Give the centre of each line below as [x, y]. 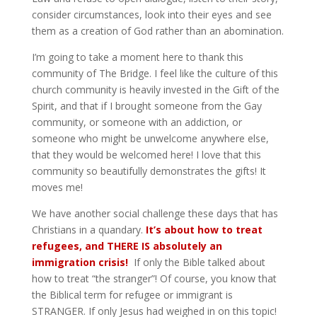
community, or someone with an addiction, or [137, 122]
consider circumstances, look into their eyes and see [151, 15]
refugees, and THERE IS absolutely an [127, 246]
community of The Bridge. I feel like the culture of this [155, 73]
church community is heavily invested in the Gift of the [155, 90]
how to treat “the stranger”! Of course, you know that [154, 278]
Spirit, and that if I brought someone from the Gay [146, 106]
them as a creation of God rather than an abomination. [157, 31]
